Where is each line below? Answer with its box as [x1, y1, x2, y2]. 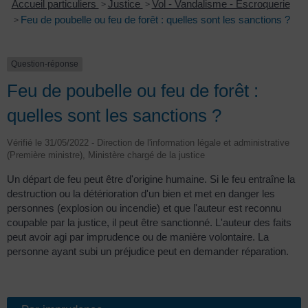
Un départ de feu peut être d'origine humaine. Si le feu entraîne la [7, 173, 295, 185]
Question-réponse [11, 59, 78, 69]
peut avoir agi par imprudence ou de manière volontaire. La [7, 230, 269, 243]
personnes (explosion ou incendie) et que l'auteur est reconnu [7, 201, 281, 214]
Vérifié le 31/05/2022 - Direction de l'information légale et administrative [7, 137, 289, 148]
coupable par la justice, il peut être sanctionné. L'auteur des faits [7, 216, 291, 228]
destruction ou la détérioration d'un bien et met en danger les [7, 187, 275, 199]
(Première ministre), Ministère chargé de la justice [7, 149, 205, 160]
